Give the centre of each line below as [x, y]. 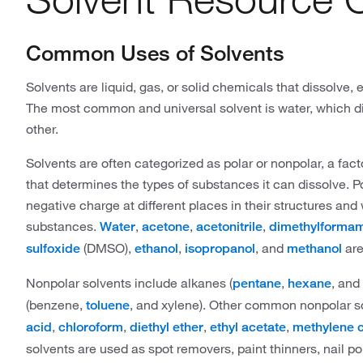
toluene [108, 305]
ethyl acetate [248, 327]
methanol [314, 248]
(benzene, [56, 305]
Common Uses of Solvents [155, 53]
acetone [166, 226]
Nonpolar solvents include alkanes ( [129, 283]
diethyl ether [167, 327]
